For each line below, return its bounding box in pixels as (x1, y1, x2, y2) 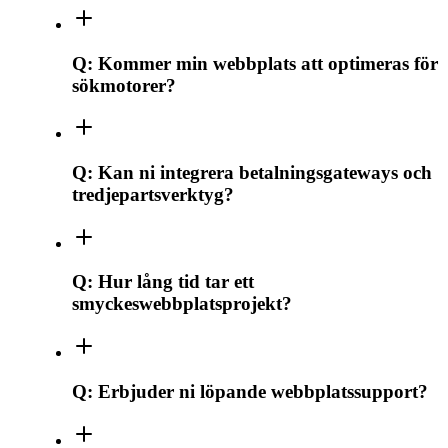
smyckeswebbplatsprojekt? (72, 293, 292, 315)
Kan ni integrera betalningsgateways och (98, 161, 432, 183)
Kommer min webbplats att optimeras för (98, 52, 438, 74)
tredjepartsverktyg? (72, 183, 234, 205)
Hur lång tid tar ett (98, 271, 254, 293)
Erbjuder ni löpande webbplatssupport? (98, 380, 428, 402)
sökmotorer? (72, 74, 176, 96)
